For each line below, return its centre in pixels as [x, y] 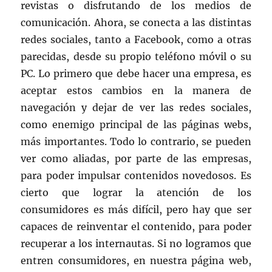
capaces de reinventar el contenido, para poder [136, 227]
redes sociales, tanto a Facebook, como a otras [136, 40]
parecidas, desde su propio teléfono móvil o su [136, 57]
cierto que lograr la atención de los [136, 193]
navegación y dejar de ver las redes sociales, [136, 108]
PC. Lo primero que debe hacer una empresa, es [136, 74]
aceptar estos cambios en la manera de [136, 91]
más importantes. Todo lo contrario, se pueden [136, 142]
